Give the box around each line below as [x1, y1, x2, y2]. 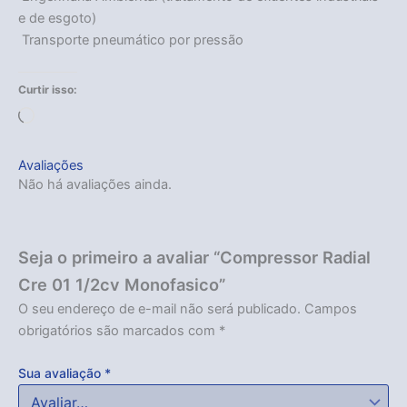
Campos [304, 300, 357, 317]
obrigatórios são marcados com [18, 322, 219, 339]
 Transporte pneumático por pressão [18, 31, 243, 48]
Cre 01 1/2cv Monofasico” [18, 273, 225, 294]
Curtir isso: [18, 83, 77, 97]
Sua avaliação [18, 364, 104, 381]
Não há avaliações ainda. [18, 176, 172, 194]
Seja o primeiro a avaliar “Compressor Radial [18, 246, 371, 267]
